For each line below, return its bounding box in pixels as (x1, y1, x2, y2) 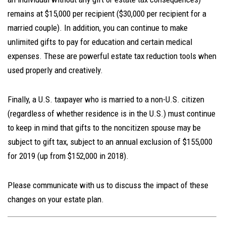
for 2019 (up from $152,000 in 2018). (8, 151, 129, 161)
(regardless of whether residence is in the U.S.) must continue (8, 108, 215, 119)
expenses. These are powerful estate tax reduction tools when (8, 51, 216, 61)
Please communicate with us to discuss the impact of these (8, 180, 208, 190)
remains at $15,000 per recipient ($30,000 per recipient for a (8, 9, 206, 19)
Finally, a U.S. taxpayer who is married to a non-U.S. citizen (8, 94, 204, 104)
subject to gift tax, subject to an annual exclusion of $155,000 (8, 137, 212, 147)
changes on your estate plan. (8, 194, 104, 204)
